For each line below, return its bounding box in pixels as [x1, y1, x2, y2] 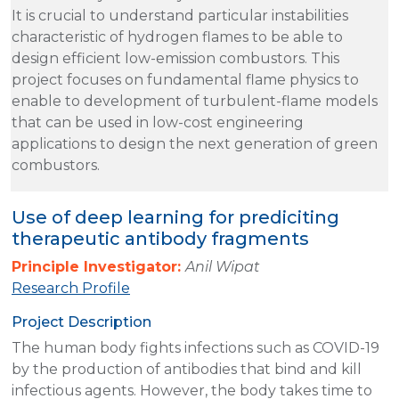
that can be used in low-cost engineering [12, 113, 304, 131]
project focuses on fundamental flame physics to [12, 70, 359, 88]
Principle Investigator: [12, 257, 185, 275]
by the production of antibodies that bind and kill [12, 360, 362, 378]
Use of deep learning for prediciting [12, 206, 339, 228]
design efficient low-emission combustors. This [12, 49, 339, 67]
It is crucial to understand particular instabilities [12, 6, 348, 24]
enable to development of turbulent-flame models [12, 92, 378, 110]
